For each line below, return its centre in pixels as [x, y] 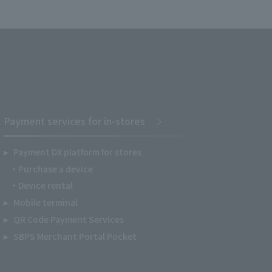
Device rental [46, 185]
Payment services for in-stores [74, 121]
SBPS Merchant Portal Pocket [75, 236]
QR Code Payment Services [68, 219]
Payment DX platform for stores [77, 152]
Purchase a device [56, 169]
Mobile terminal [45, 202]
